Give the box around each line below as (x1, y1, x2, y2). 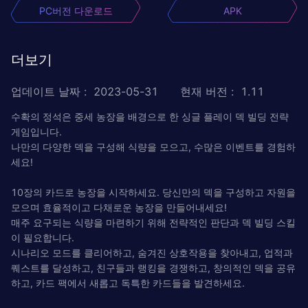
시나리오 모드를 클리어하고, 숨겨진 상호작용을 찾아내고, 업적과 (11, 246, 293, 258)
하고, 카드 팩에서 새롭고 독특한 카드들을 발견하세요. (11, 276, 245, 289)
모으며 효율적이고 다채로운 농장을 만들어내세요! (11, 201, 227, 213)
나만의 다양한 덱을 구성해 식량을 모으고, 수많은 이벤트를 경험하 (11, 140, 296, 153)
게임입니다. (11, 125, 62, 137)
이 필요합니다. (11, 231, 74, 243)
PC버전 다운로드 (38, 4, 113, 16)
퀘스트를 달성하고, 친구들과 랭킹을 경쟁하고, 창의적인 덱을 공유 (11, 261, 296, 274)
